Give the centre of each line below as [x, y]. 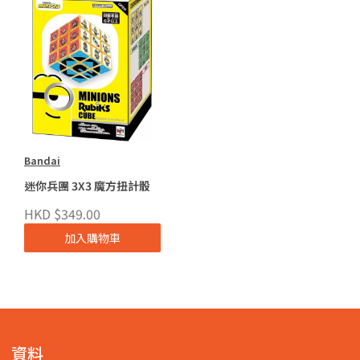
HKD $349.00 [62, 214]
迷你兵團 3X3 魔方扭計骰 [87, 186]
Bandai [42, 160]
